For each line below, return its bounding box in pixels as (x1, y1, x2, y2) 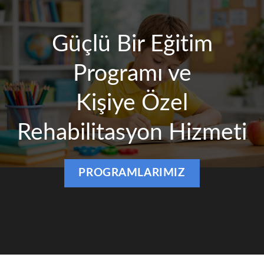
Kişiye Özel (76, 91, 188, 115)
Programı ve (72, 62, 192, 86)
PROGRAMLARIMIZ (78, 167, 186, 179)
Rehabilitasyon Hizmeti (17, 121, 247, 145)
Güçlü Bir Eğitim (51, 32, 213, 57)
